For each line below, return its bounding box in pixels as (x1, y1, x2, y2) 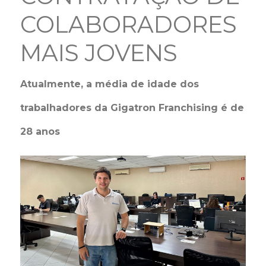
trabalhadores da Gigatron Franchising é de (20, 102, 245, 113)
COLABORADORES (20, 10, 237, 39)
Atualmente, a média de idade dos (20, 78, 199, 90)
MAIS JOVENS (20, 39, 178, 67)
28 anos (20, 126, 61, 137)
